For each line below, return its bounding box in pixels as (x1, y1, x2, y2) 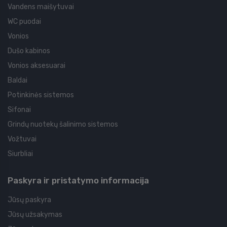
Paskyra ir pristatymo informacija (8, 175, 149, 186)
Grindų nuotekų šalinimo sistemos (8, 120, 118, 129)
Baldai (8, 76, 27, 85)
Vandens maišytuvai (8, 3, 74, 12)
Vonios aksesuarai (8, 61, 65, 70)
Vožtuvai (8, 135, 36, 144)
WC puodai (8, 17, 41, 26)
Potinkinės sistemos (8, 91, 74, 100)
